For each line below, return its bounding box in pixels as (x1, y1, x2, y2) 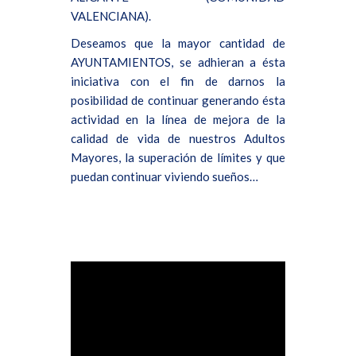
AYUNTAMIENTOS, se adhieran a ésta (71, 55, 285, 69)
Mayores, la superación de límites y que (71, 150, 285, 164)
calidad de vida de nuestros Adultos (71, 131, 285, 145)
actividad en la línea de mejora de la (71, 112, 285, 126)
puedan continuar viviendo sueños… (71, 169, 258, 184)
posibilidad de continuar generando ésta (71, 93, 285, 107)
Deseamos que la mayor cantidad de (71, 36, 285, 50)
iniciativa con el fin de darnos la (71, 74, 285, 88)
